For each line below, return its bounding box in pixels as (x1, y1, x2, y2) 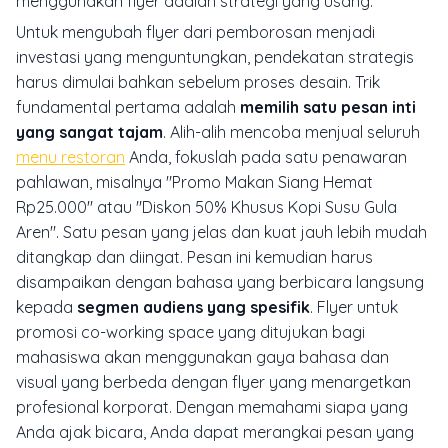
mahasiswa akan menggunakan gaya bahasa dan (16, 347, 389, 368)
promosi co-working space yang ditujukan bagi (16, 322, 365, 343)
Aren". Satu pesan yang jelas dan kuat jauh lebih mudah (16, 222, 427, 243)
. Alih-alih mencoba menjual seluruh (163, 122, 420, 143)
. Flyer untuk (310, 297, 398, 318)
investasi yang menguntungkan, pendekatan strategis (16, 47, 414, 68)
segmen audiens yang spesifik (77, 297, 310, 318)
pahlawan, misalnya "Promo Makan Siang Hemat (16, 172, 373, 193)
